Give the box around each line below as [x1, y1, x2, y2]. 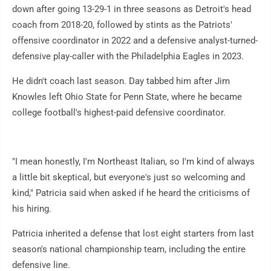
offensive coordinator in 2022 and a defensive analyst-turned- [12, 35, 258, 47]
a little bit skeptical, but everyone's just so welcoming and [12, 172, 245, 183]
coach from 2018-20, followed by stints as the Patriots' [12, 19, 232, 31]
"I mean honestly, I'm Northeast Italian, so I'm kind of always [12, 156, 255, 168]
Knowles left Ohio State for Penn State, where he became [12, 91, 242, 103]
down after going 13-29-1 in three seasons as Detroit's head [12, 4, 251, 15]
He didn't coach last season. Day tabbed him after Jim [12, 76, 230, 87]
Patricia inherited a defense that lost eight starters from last [12, 228, 254, 240]
